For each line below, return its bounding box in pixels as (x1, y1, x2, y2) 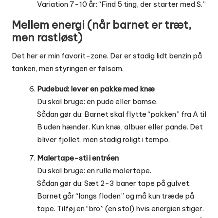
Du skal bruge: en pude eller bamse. (37, 97, 158, 107)
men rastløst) (12, 31, 82, 45)
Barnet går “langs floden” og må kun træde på (37, 191, 194, 201)
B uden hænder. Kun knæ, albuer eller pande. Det (37, 122, 203, 132)
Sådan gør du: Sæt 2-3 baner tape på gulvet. (37, 179, 191, 188)
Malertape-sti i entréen (37, 153, 119, 163)
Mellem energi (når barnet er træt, (12, 18, 192, 32)
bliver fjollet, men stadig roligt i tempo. (37, 135, 170, 145)
